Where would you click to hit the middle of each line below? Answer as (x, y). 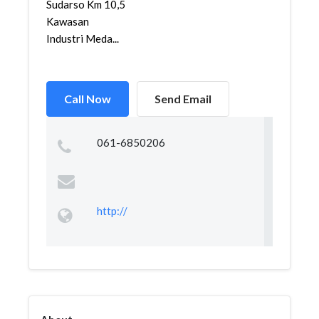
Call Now (88, 99)
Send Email (183, 99)
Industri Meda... (83, 38)
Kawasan (68, 21)
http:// (112, 211)
